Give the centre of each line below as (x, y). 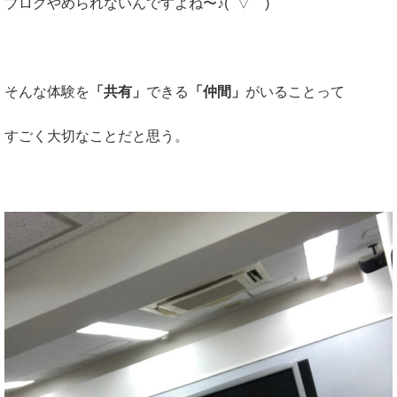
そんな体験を (47, 92)
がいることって (295, 92)
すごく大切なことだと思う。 (97, 136)
